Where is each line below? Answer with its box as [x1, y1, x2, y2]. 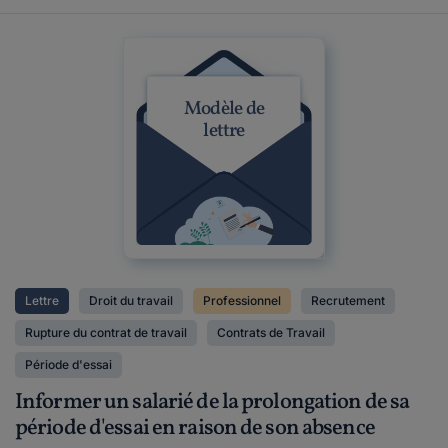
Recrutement [311, 293, 385, 308]
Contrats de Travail [217, 325, 325, 340]
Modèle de [183, 96, 265, 122]
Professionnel [203, 293, 281, 308]
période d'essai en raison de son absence [15, 413, 375, 444]
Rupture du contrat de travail [25, 325, 187, 340]
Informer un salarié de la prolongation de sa [15, 387, 410, 418]
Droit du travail [89, 293, 173, 308]
